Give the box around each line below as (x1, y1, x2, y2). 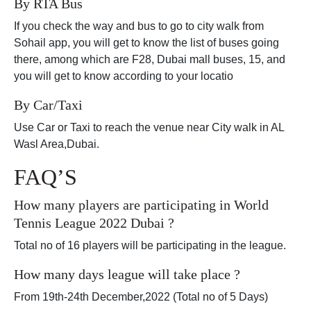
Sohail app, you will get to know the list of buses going (14, 37, 279, 49)
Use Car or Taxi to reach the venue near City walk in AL (14, 121, 284, 134)
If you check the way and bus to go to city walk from (14, 20, 264, 33)
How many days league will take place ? (14, 267, 240, 283)
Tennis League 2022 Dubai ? (14, 215, 174, 231)
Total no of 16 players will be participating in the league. (14, 239, 286, 252)
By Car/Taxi (14, 97, 83, 113)
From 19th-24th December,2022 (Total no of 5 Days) (14, 291, 268, 303)
